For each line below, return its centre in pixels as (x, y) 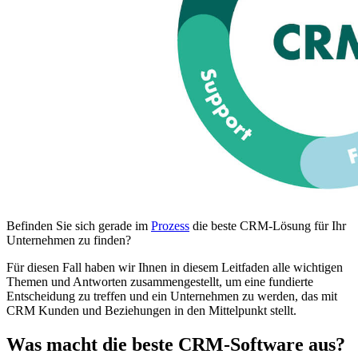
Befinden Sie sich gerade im (79, 225)
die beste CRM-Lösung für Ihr (268, 225)
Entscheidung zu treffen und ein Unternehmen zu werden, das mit (172, 296)
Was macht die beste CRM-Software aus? (176, 344)
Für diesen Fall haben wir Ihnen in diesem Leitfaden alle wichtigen (175, 267)
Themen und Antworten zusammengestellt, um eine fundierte (160, 281)
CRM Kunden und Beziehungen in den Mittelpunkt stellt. (151, 310)
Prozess (170, 225)
